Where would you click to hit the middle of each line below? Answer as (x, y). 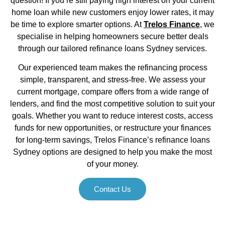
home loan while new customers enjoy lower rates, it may (113, 12)
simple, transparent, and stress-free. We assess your (113, 80)
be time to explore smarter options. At (77, 24)
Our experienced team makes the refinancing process (113, 68)
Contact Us (113, 189)
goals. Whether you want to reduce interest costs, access (113, 116)
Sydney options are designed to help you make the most (113, 152)
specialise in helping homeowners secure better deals (113, 36)
